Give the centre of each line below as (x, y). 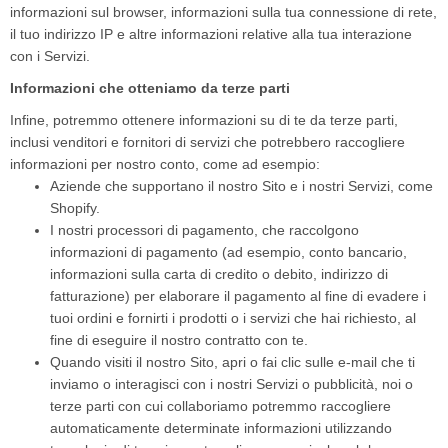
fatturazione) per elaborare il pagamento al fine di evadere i (238, 296)
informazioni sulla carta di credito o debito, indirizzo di (219, 274)
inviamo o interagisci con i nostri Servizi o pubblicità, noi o (231, 384)
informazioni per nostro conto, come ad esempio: (165, 164)
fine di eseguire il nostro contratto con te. (179, 340)
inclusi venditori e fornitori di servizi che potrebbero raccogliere (207, 142)
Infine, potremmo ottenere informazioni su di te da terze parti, (204, 120)
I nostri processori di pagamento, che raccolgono (204, 230)
